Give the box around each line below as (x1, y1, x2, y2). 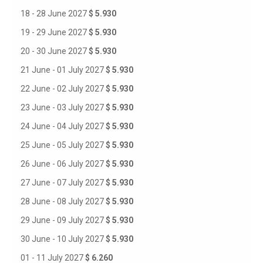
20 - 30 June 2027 (21, 46, 89, 56)
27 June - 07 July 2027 (21, 178, 106, 187)
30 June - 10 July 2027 (21, 234, 106, 244)
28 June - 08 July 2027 (21, 197, 106, 206)
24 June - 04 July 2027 (21, 122, 106, 131)
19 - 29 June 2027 (21, 28, 89, 37)
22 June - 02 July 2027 (21, 84, 106, 93)
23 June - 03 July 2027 (21, 103, 106, 112)
